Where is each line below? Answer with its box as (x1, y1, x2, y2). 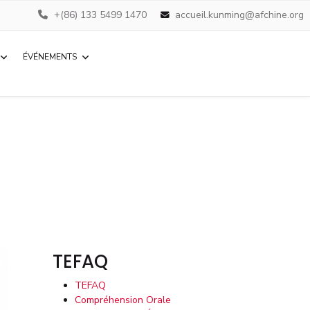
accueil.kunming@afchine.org (175, 8, 304, 21)
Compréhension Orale (75, 293, 171, 307)
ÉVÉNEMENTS (23, 51, 77, 62)
